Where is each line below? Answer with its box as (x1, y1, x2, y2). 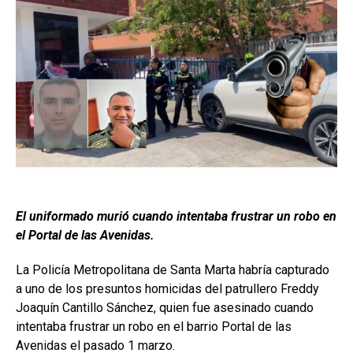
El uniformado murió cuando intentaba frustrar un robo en (16, 209, 336, 225)
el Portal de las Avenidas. (16, 228, 154, 243)
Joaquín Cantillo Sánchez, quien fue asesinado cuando (16, 300, 314, 316)
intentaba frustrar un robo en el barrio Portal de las (16, 319, 292, 335)
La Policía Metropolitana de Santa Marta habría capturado (16, 262, 329, 278)
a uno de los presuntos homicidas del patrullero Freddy (16, 281, 319, 297)
